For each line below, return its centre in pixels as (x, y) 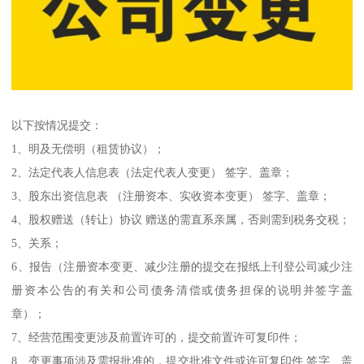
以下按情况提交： (57, 125)
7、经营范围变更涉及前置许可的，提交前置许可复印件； (157, 337)
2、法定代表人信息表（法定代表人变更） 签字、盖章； (153, 172)
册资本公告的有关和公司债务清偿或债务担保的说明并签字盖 (182, 290)
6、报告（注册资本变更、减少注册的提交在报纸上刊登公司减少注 (182, 266)
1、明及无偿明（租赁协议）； (89, 148)
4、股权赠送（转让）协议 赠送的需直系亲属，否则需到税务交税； (181, 219)
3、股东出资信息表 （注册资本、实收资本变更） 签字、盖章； (171, 195)
